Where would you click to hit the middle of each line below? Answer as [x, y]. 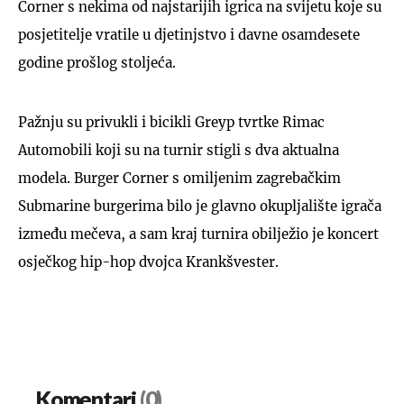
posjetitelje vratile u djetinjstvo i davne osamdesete [189, 34]
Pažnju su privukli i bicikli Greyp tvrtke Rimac [171, 122]
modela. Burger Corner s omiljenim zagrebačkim [179, 178]
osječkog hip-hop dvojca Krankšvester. [148, 262]
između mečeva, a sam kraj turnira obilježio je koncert [198, 234]
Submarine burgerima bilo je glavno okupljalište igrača [200, 206]
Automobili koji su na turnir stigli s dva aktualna [179, 150]
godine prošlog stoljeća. [97, 62]
